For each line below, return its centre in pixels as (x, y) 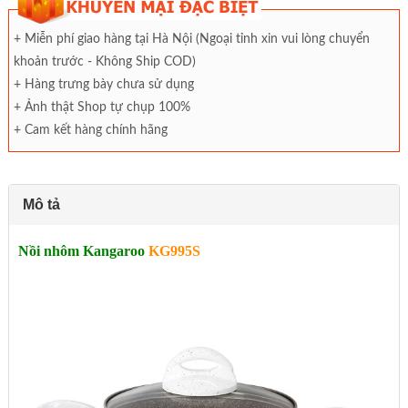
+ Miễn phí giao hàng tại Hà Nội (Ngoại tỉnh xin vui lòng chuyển (191, 40)
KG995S (174, 251)
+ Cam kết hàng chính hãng (90, 131)
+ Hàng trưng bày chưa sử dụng (103, 85)
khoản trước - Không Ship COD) (106, 62)
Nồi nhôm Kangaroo (81, 251)
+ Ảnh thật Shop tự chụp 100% (102, 108)
